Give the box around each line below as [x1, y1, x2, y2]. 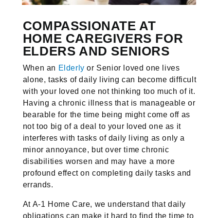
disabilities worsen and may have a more [22, 157, 175, 165]
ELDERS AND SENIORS [22, 43, 174, 58]
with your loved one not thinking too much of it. [22, 87, 196, 95]
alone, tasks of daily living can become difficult [22, 75, 197, 84]
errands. [22, 180, 54, 189]
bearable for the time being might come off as [22, 110, 190, 119]
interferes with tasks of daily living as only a [22, 133, 185, 142]
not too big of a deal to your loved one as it [22, 122, 181, 130]
